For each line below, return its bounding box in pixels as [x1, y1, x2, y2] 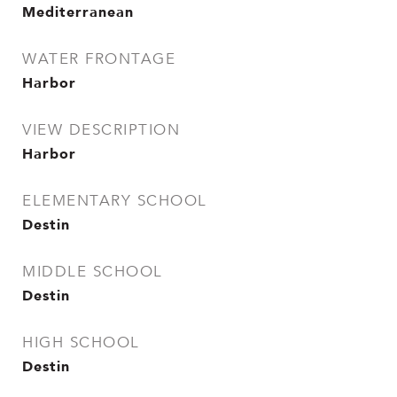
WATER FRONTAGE [22, 50, 175, 68]
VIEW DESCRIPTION [22, 121, 180, 139]
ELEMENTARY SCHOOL [22, 191, 207, 210]
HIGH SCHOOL [22, 333, 140, 352]
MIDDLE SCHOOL [22, 262, 163, 281]
